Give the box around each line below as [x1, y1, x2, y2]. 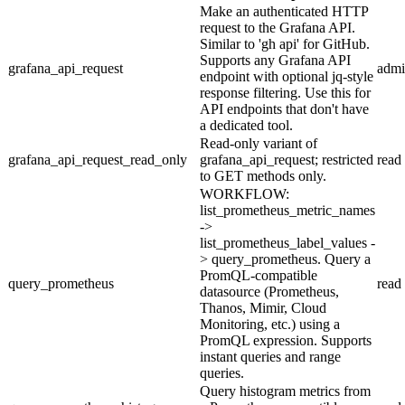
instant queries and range [200, 348, 341, 364]
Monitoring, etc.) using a [200, 316, 340, 332]
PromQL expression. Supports [200, 332, 372, 348]
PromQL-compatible [200, 267, 317, 283]
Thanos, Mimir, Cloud [200, 299, 326, 316]
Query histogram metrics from [200, 382, 371, 399]
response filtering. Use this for [200, 84, 371, 100]
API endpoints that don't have [200, 100, 369, 117]
